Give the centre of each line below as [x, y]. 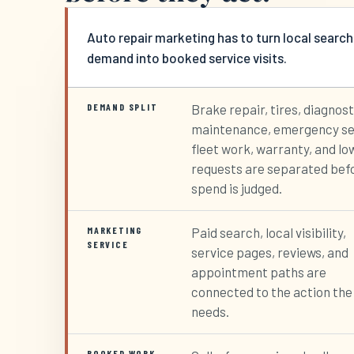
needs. [210, 312]
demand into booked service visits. [187, 58]
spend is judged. [237, 188]
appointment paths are [259, 272]
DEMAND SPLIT [122, 107]
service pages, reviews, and [270, 252]
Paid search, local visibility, [269, 233]
